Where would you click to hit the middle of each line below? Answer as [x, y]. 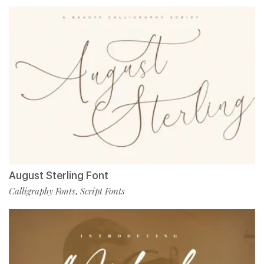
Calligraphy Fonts [42, 191]
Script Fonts [103, 191]
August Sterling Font [59, 176]
